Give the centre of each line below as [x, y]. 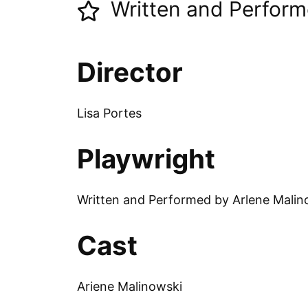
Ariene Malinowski [130, 286]
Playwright [146, 158]
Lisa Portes [109, 113]
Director [130, 72]
